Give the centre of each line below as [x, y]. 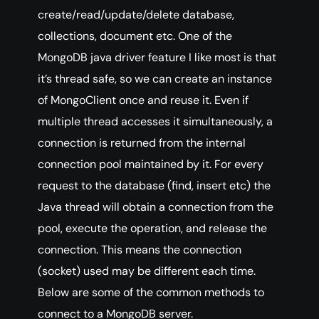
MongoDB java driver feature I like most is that [157, 58]
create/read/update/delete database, [136, 15]
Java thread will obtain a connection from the [156, 207]
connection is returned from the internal [142, 143]
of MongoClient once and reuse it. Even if [143, 100]
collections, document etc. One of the [135, 36]
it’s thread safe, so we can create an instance [155, 79]
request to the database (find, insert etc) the [154, 186]
